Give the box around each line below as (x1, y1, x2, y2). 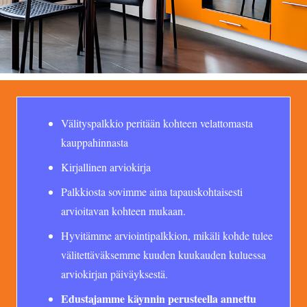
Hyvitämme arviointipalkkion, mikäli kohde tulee (61, 228, 273, 243)
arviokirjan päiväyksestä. (61, 266, 168, 281)
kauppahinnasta (61, 134, 128, 149)
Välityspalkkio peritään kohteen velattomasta (61, 115, 253, 130)
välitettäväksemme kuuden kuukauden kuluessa (61, 247, 266, 262)
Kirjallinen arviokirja (61, 159, 151, 174)
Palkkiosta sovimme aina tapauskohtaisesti (61, 184, 243, 199)
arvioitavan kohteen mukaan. (61, 203, 186, 218)
